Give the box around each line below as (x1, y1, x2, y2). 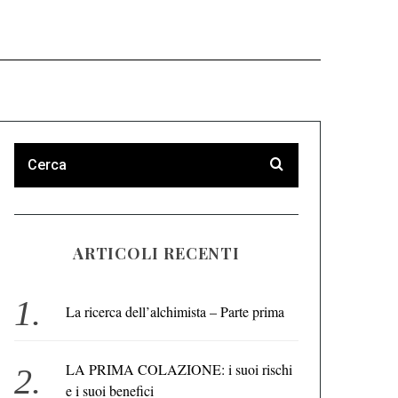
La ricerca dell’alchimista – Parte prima (65, 302, 284, 321)
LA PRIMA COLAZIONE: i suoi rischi (65, 360, 292, 378)
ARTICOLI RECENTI (72, 243, 241, 264)
